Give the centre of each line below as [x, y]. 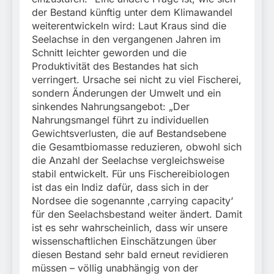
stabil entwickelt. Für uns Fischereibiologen [131, 174]
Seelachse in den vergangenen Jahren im [126, 39]
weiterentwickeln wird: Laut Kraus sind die [129, 26]
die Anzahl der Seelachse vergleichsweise [128, 161]
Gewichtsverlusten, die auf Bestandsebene [129, 134]
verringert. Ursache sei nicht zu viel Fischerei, [137, 80]
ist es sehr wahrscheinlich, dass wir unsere [130, 228]
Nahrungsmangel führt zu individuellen [120, 120]
